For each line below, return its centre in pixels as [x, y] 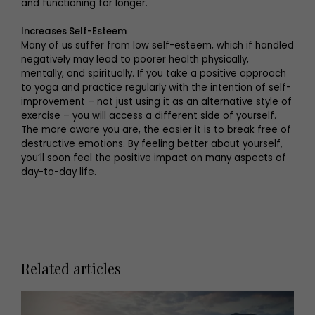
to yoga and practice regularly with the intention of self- [156, 87]
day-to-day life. [59, 172]
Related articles [71, 268]
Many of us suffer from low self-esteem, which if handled [157, 45]
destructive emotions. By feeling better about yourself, [152, 143]
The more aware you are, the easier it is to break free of [156, 129]
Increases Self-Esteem [75, 31]
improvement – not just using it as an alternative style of [156, 101]
